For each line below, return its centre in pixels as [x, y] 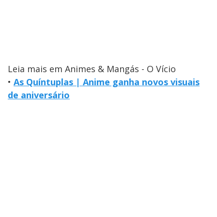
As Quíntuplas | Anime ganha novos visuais [107, 82]
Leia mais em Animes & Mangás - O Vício [92, 69]
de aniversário [39, 95]
